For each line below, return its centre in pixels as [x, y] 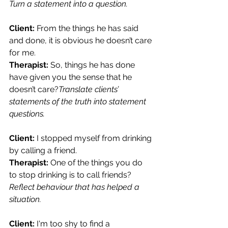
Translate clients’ [90, 89]
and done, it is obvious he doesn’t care [81, 40]
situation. [25, 199]
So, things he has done [94, 65]
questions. [27, 113]
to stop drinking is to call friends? [70, 175]
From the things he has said [88, 28]
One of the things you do [96, 162]
